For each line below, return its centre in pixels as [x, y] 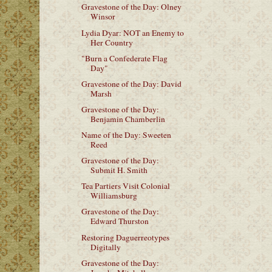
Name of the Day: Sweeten [126, 135]
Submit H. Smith [119, 170]
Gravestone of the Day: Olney [131, 7]
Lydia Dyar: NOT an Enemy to [132, 32]
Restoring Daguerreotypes [125, 237]
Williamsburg [114, 196]
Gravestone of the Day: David [131, 83]
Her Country [111, 42]
